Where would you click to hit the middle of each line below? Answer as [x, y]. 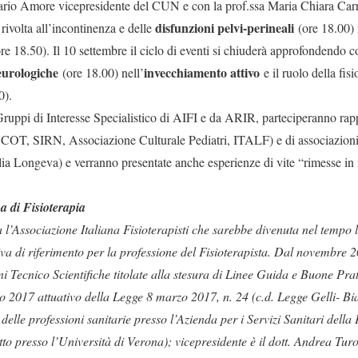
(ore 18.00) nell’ [101, 73]
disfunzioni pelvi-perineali [225, 28]
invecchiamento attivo [202, 73]
